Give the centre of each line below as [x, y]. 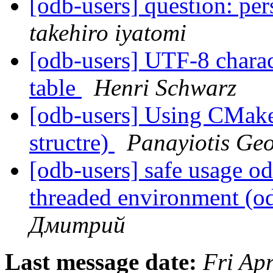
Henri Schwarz [165, 88]
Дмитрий [77, 225]
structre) [72, 143]
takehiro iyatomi [108, 33]
